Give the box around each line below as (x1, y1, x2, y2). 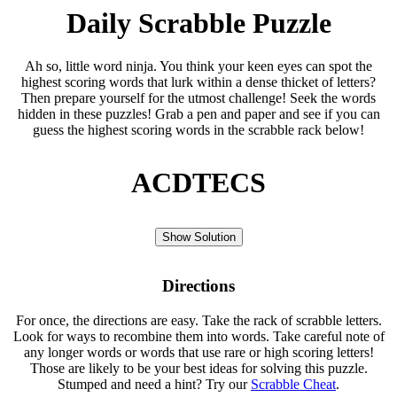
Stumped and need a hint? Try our (58, 376, 251, 392)
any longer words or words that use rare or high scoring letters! (23, 344, 374, 360)
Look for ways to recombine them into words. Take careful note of (12, 328, 385, 344)
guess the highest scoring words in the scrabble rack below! (33, 122, 364, 138)
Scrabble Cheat (251, 376, 336, 392)
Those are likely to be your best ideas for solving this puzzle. (29, 360, 368, 376)
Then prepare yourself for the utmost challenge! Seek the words (21, 90, 376, 106)
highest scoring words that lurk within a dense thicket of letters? (21, 74, 376, 90)
